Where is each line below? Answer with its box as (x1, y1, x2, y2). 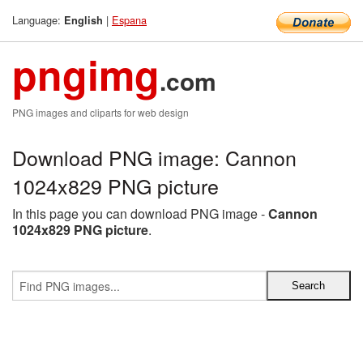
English (64, 13, 103, 28)
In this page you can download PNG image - (12, 204, 268, 223)
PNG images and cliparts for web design (12, 105, 189, 119)
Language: (12, 12, 64, 28)
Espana (112, 12, 147, 28)
